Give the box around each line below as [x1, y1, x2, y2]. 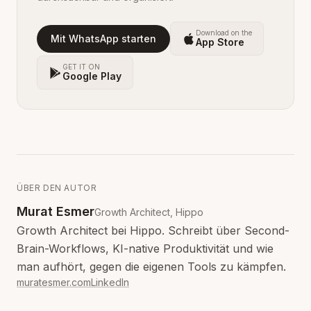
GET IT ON [62, 62, 100, 71]
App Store [196, 36, 244, 48]
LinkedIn [91, 276, 129, 288]
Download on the [196, 28, 252, 37]
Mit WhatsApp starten [51, 32, 156, 44]
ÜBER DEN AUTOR [17, 183, 97, 193]
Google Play [62, 70, 121, 82]
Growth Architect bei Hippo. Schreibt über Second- [17, 224, 289, 237]
